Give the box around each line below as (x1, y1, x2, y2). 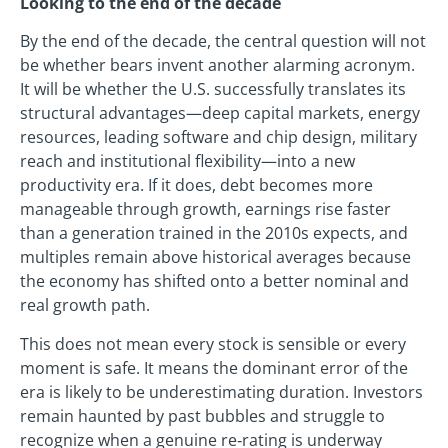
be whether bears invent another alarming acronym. (20, 54, 415, 77)
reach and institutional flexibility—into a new (20, 150, 355, 173)
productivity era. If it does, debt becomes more (20, 174, 373, 197)
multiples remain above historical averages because (20, 246, 411, 269)
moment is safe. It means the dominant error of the (20, 356, 408, 379)
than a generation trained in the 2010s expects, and (20, 222, 408, 245)
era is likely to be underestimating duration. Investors (20, 380, 423, 403)
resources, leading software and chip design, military (20, 126, 417, 149)
